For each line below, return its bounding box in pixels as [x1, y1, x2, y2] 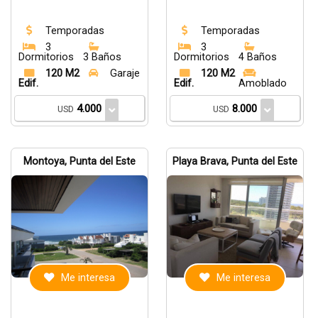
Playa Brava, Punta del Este [172, 155, 297, 168]
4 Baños [238, 51, 277, 63]
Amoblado [238, 77, 287, 89]
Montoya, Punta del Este [23, 155, 136, 168]
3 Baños [83, 51, 121, 63]
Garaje [110, 67, 140, 79]
